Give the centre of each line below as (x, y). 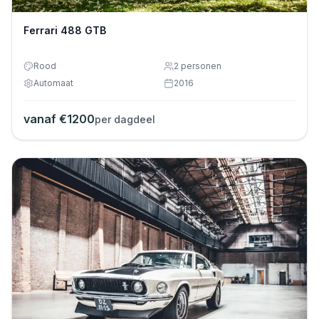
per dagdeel (125, 120)
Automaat (53, 83)
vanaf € (45, 119)
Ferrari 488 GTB (65, 31)
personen (200, 66)
